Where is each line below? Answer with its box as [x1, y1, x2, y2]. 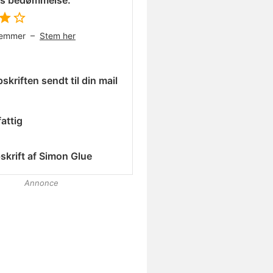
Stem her [40, 30, 76, 41]
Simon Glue [39, 149, 92, 162]
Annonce [24, 178, 58, 188]
